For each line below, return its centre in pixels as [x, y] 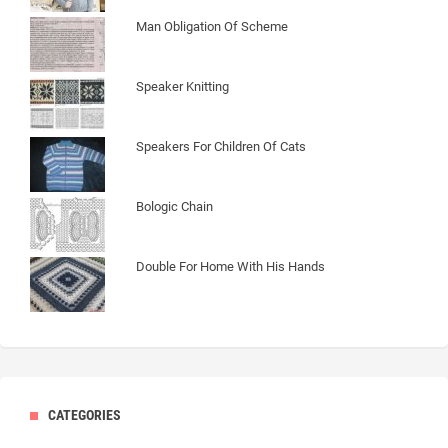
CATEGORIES [84, 414]
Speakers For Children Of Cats [221, 146]
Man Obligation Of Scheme [212, 26]
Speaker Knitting [182, 86]
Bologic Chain [174, 206]
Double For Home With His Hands [230, 266]
